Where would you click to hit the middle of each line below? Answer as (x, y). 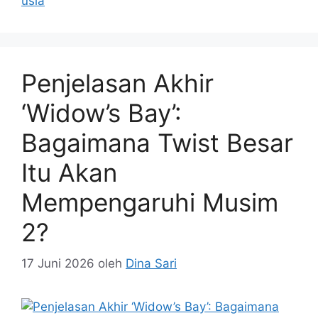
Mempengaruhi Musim (150, 202)
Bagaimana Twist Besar (157, 142)
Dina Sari (151, 263)
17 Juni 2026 (58, 263)
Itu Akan (69, 172)
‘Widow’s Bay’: (102, 113)
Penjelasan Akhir (117, 83)
